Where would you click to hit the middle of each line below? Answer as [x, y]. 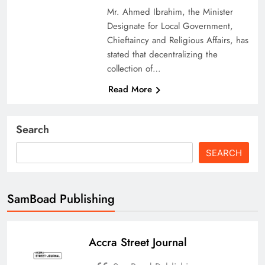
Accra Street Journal [138, 242]
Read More [130, 89]
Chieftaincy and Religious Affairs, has [177, 40]
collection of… [134, 68]
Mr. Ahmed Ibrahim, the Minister [170, 12]
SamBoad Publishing [61, 198]
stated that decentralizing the [162, 54]
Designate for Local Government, [170, 26]
